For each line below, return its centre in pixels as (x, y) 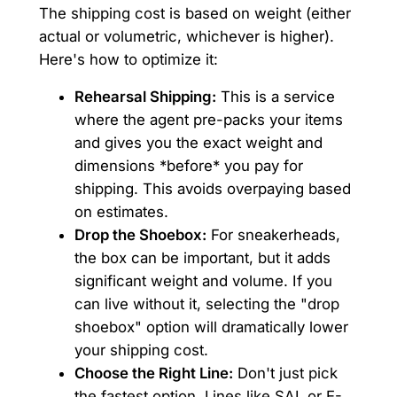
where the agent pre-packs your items (208, 120)
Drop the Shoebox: (140, 235)
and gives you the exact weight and (198, 143)
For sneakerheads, (273, 235)
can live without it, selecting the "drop (206, 304)
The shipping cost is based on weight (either (195, 13)
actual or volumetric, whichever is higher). (186, 36)
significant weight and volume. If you (203, 281)
